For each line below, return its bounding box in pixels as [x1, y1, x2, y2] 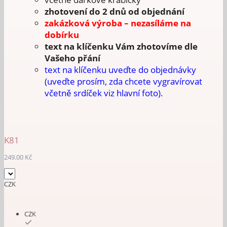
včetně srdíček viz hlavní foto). [45, 87, 163, 99]
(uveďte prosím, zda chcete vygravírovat [45, 75, 202, 87]
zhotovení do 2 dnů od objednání [45, 6, 184, 17]
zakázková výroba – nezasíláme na [45, 17, 191, 29]
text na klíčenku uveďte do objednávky [45, 64, 196, 75]
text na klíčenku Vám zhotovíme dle [45, 41, 198, 52]
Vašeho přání [45, 52, 102, 64]
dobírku [45, 29, 79, 41]
